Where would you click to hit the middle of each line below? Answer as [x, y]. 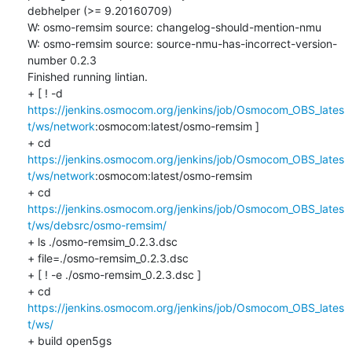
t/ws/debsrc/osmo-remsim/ [97, 225]
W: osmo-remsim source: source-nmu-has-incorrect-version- [182, 43]
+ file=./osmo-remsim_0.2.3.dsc [108, 258]
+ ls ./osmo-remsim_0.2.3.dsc [102, 241]
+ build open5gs [69, 340]
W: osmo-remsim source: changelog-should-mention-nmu [174, 27]
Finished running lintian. [87, 76]
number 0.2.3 [62, 60]
